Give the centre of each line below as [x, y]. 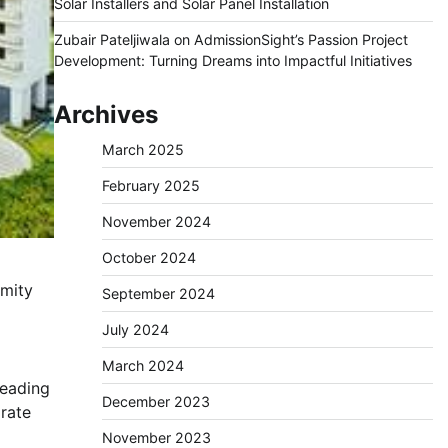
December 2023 [155, 401]
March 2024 [142, 365]
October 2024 [148, 257]
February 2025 [150, 185]
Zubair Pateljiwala [111, 39]
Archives [105, 114]
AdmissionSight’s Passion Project [300, 39]
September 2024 [158, 293]
